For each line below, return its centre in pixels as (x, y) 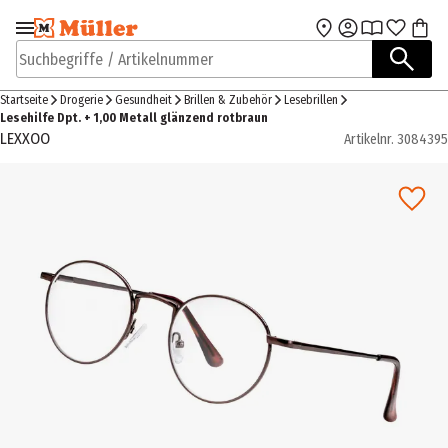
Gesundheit (143, 100)
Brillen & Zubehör (228, 100)
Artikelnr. (369, 139)
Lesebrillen (311, 100)
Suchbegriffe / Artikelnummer (113, 69)
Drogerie (81, 100)
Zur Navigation (84, 35)
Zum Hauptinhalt (292, 35)
